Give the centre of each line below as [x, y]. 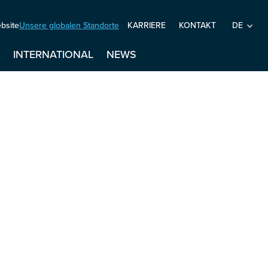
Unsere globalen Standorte [69, 25]
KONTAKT [197, 25]
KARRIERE [146, 25]
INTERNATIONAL [54, 54]
